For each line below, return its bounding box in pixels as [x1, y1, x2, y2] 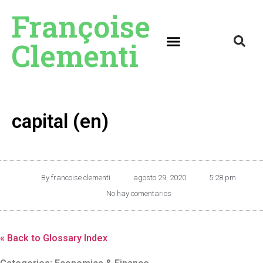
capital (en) [12, 110, 109, 133]
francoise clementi [49, 173, 110, 182]
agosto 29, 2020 [133, 173, 186, 182]
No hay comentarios [106, 189, 171, 198]
